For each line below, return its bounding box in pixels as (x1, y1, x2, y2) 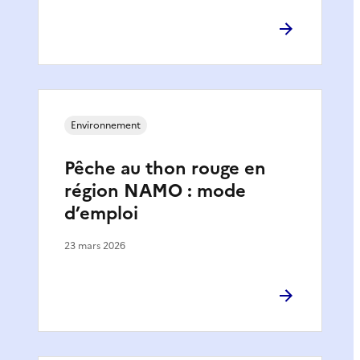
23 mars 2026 (64, 239, 125, 253)
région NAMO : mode (64, 178, 246, 204)
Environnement (71, 118, 141, 133)
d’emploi (64, 200, 138, 227)
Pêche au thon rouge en (64, 155, 266, 182)
